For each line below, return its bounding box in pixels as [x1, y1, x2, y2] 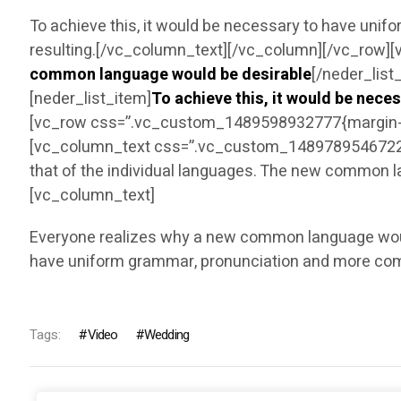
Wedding [143, 325, 190, 346]
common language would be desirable [30, 63, 312, 88]
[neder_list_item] [30, 87, 152, 112]
